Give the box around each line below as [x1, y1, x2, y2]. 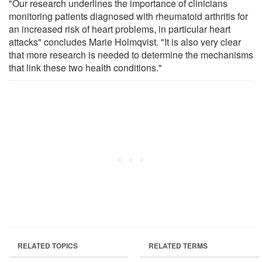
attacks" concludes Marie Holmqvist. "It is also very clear [9, 35, 241, 49]
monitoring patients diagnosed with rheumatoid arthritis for [9, 9, 248, 23]
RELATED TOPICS [18, 240, 78, 251]
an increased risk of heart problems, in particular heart [9, 22, 230, 36]
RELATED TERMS [149, 240, 208, 251]
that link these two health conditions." [9, 60, 162, 74]
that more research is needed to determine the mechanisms [9, 47, 253, 61]
